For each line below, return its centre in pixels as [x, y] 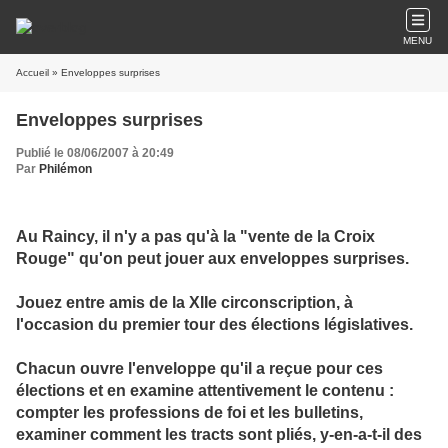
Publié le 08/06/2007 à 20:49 [95, 153]
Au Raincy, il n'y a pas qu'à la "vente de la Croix [195, 236]
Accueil [32, 72]
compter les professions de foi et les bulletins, [189, 412]
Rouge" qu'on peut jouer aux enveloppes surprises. [212, 258]
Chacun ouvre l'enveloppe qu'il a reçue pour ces [199, 368]
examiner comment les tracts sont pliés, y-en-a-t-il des [219, 434]
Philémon [65, 169]
